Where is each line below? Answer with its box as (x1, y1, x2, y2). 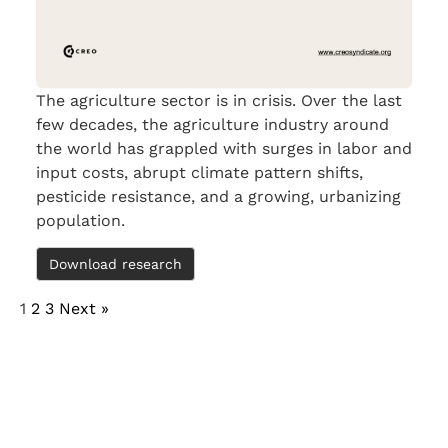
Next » (59, 299, 109, 319)
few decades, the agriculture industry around (36, 115, 389, 135)
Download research (49, 256, 182, 273)
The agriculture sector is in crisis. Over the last (36, 91, 402, 111)
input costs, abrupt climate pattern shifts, (36, 163, 363, 183)
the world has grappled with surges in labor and (36, 139, 412, 159)
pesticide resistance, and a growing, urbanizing (36, 187, 401, 207)
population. (36, 211, 125, 231)
